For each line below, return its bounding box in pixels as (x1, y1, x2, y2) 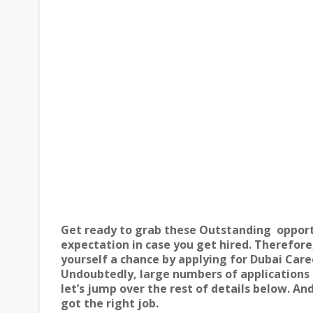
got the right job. (61, 296, 159, 311)
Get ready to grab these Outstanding (61, 222, 271, 238)
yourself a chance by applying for (61, 252, 250, 267)
